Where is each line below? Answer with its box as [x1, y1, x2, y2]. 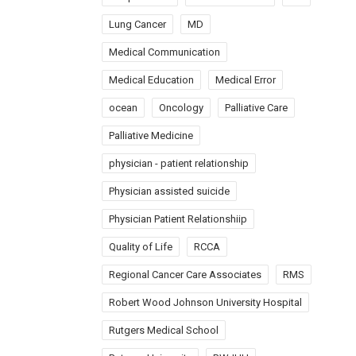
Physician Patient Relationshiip [109, 213, 248, 225]
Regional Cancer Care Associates [109, 269, 262, 281]
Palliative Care [225, 102, 288, 114]
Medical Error [215, 74, 277, 86]
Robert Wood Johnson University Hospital [109, 296, 303, 308]
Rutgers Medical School [109, 324, 219, 336]
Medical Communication [109, 46, 221, 58]
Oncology [159, 102, 204, 114]
